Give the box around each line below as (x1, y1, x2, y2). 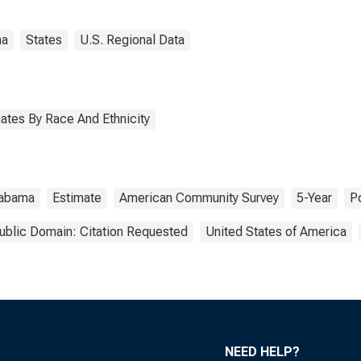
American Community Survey (119, 190, 279, 205)
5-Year (297, 190, 332, 205)
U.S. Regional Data (80, 32, 185, 48)
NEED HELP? (225, 344, 300, 359)
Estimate (52, 190, 102, 205)
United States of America (205, 224, 346, 239)
